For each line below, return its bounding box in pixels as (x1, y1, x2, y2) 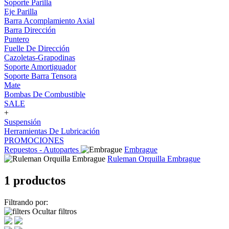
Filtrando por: (4, 197, 48, 207)
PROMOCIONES (4, 136, 64, 145)
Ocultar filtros (30, 207, 77, 216)
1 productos (4, 173, 65, 187)
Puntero (4, 35, 29, 43)
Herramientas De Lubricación (4, 127, 100, 135)
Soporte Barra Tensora (4, 72, 77, 80)
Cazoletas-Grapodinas (4, 53, 75, 62)
